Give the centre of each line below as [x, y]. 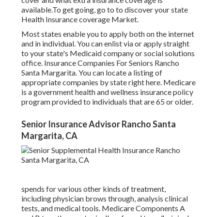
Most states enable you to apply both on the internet [108, 34]
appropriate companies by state [75, 82]
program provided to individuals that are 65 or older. [107, 102]
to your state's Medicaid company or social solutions [108, 53]
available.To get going [58, 10]
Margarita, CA [49, 136]
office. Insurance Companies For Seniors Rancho [100, 63]
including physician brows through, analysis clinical [105, 199]
